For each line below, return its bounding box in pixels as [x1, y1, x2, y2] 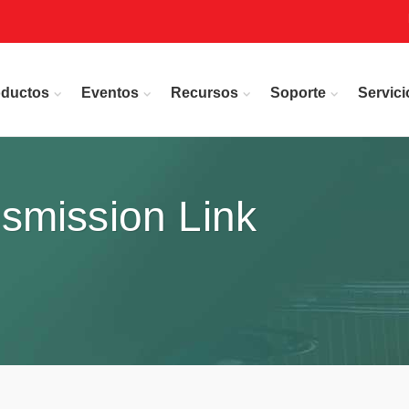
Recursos [171, 85, 238, 100]
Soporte [270, 85, 326, 100]
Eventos [81, 85, 139, 100]
